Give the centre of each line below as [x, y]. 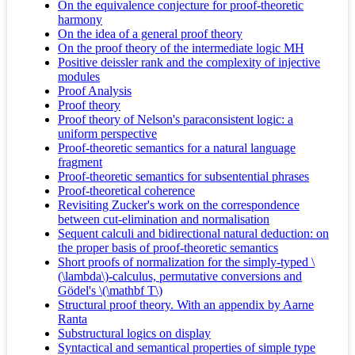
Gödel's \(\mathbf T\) [110, 291]
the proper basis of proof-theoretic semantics [168, 248]
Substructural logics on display [134, 334]
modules [79, 77]
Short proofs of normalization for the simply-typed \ [186, 262]
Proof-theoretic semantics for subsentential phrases [183, 177]
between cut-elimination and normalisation [164, 219]
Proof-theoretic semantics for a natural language [177, 148]
